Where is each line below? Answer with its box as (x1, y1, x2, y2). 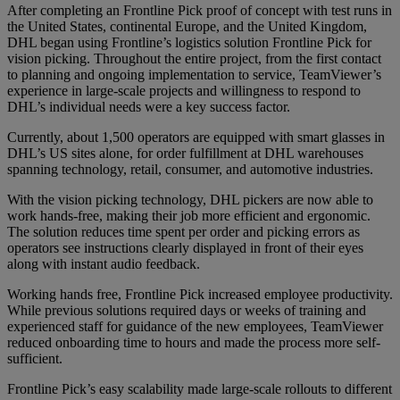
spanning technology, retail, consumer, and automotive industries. (7, 161, 373, 177)
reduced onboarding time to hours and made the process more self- (7, 334, 380, 350)
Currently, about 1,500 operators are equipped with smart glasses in (7, 129, 385, 145)
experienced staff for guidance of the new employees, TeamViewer (7, 318, 383, 334)
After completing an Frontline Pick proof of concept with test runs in (7, 2, 392, 18)
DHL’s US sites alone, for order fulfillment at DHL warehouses (7, 145, 363, 161)
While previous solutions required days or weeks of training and (7, 302, 366, 318)
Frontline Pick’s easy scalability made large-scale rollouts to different (7, 380, 392, 396)
